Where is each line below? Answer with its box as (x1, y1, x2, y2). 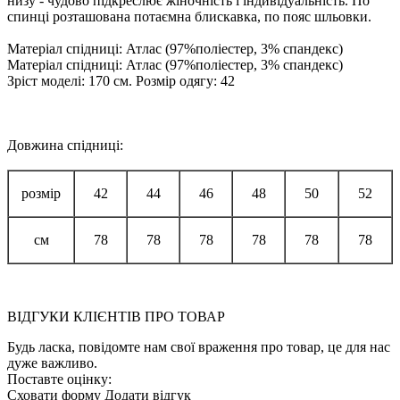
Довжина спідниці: (7, 137, 123, 153)
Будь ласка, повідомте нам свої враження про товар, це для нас (7, 338, 390, 354)
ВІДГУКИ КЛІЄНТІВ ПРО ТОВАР (7, 308, 225, 324)
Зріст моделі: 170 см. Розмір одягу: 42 (7, 72, 235, 88)
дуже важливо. (7, 354, 97, 371)
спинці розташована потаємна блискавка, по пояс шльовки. (7, 8, 371, 24)
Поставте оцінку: (7, 371, 112, 387)
